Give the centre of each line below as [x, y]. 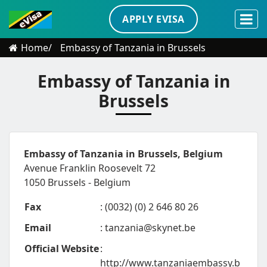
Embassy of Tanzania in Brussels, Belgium [123, 154]
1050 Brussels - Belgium [77, 182]
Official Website [62, 249]
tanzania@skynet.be [150, 228]
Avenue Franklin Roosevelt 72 [90, 168]
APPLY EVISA [153, 19]
